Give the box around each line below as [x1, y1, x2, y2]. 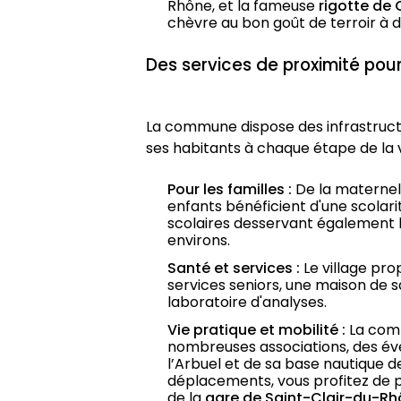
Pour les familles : [166, 179, 292, 200]
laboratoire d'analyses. [166, 292, 327, 313]
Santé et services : [166, 258, 300, 279]
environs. [166, 230, 230, 252]
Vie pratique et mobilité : [166, 320, 346, 341]
